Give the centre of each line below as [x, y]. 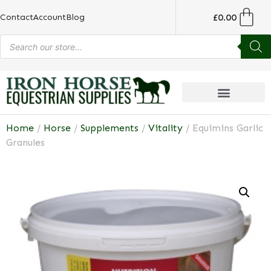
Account [50, 17]
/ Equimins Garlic [223, 128]
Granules [25, 142]
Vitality [165, 128]
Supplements [109, 128]
